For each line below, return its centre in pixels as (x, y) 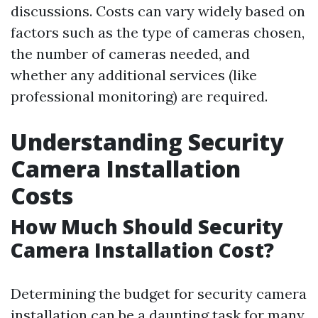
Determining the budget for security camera (159, 294)
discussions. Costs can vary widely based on (158, 11)
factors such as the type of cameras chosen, (158, 32)
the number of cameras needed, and (130, 54)
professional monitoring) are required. (139, 96)
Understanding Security (147, 142)
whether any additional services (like (134, 75)
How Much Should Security (147, 226)
